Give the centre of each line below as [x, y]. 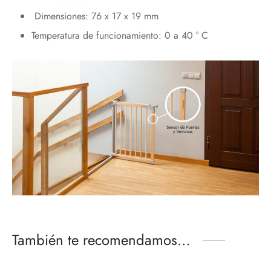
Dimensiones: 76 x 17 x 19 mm [95, 16]
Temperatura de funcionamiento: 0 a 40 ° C [119, 36]
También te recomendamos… [101, 240]
